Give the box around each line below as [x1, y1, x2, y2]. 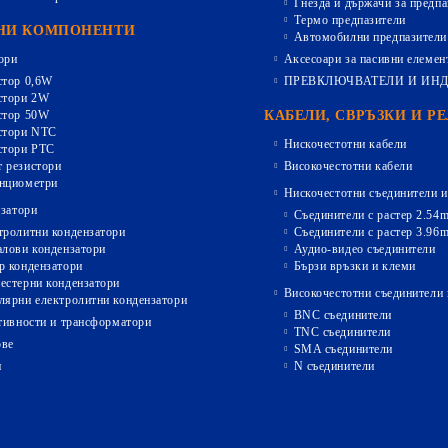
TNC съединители [293, 325, 391, 339]
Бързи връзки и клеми [293, 259, 416, 273]
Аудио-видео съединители [293, 242, 436, 256]
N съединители [293, 359, 375, 373]
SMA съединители [293, 342, 393, 356]
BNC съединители [293, 308, 392, 322]
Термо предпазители [293, 13, 406, 27]
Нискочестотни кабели [283, 137, 407, 151]
